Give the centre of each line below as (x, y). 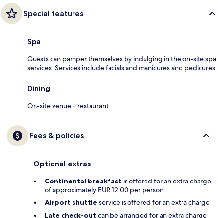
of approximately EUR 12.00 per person (104, 190)
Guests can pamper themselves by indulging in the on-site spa (122, 59)
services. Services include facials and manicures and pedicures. (122, 68)
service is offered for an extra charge (154, 203)
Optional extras (62, 164)
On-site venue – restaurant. (69, 106)
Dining (39, 89)
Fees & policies (56, 136)
